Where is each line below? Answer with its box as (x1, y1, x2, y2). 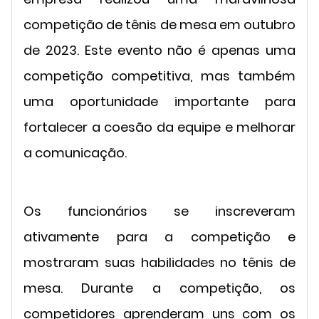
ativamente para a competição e (23, 227, 296, 246)
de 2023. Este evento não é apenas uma (23, 41, 296, 59)
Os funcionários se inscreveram (23, 202, 296, 220)
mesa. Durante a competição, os (23, 278, 296, 297)
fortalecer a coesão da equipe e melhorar (23, 117, 296, 136)
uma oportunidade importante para (23, 92, 296, 110)
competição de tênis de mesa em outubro (23, 15, 296, 33)
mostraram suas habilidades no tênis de (23, 253, 296, 271)
